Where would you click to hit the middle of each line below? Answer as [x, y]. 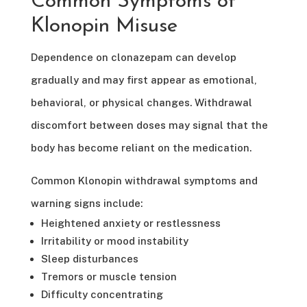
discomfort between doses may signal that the [149, 125]
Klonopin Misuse [104, 26]
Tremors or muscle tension [109, 276]
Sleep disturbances [89, 258]
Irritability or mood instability [114, 241]
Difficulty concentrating [102, 294]
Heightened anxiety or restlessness [131, 223]
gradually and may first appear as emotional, [144, 79]
